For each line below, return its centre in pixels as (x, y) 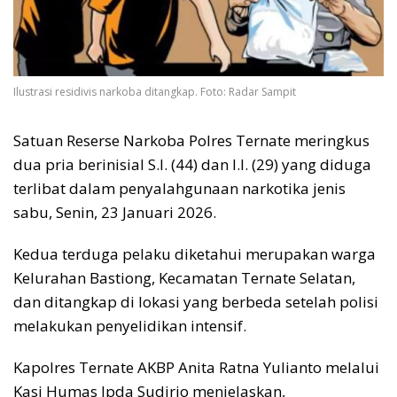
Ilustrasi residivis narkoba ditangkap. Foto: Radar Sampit (155, 91)
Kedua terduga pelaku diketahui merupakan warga (195, 253)
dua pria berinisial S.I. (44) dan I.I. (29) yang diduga (192, 164)
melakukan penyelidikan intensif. (130, 325)
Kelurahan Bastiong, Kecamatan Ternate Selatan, (184, 277)
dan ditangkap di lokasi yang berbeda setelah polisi (196, 301)
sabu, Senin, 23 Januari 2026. (115, 212)
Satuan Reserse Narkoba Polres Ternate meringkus (191, 140)
